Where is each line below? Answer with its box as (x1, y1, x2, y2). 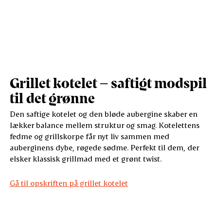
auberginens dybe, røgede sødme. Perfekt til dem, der (9, 143, 199, 152)
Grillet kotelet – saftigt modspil (9, 74, 207, 91)
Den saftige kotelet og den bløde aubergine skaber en (9, 109, 198, 119)
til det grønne (9, 89, 95, 107)
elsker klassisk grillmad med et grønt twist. (9, 154, 162, 163)
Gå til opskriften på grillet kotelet (9, 178, 128, 188)
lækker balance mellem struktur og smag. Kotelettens (9, 120, 200, 130)
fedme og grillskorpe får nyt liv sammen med (9, 131, 169, 141)
